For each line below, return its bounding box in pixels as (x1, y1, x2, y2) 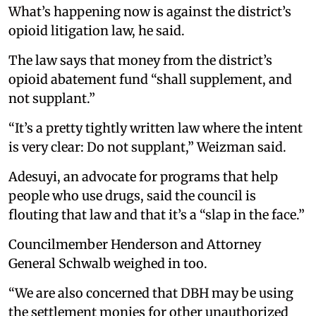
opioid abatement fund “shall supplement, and (8, 71, 292, 88)
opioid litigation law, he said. (8, 23, 185, 39)
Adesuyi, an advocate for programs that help (8, 169, 278, 186)
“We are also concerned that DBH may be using (8, 285, 293, 302)
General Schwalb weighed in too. (8, 255, 207, 272)
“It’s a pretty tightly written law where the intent (8, 120, 303, 137)
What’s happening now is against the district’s (8, 4, 291, 20)
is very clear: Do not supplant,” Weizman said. (8, 139, 286, 156)
